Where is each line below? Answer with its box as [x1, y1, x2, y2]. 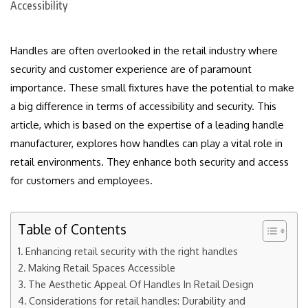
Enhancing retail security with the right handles [25, 244, 238, 257]
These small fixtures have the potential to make [69, 80, 294, 94]
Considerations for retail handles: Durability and [28, 294, 245, 307]
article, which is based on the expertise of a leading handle [10, 118, 284, 131]
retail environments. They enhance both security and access [10, 155, 289, 168]
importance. [10, 80, 66, 94]
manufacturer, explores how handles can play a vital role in [10, 136, 283, 150]
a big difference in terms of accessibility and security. [10, 99, 254, 113]
